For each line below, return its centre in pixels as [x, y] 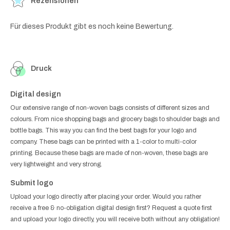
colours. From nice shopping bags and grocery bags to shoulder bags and [115, 119]
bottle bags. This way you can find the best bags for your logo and [103, 130]
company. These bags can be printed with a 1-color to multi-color [103, 141]
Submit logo [32, 183]
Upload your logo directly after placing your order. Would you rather [106, 196]
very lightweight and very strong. [56, 164]
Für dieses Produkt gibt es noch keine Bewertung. [92, 26]
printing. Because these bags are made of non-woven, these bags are [109, 153]
